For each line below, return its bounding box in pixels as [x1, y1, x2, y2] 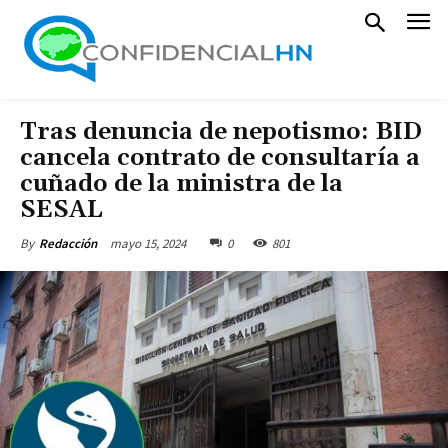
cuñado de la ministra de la [20, 169, 343, 199]
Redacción [39, 235, 97, 252]
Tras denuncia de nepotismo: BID [20, 117, 422, 147]
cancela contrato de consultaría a [20, 143, 420, 173]
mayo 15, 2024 [110, 234, 186, 252]
